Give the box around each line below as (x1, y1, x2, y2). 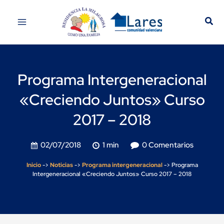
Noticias (49, 160, 73, 169)
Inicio (26, 160, 41, 169)
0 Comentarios (141, 139, 193, 150)
